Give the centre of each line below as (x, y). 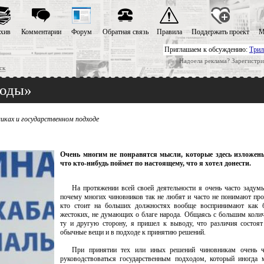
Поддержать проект (220, 32)
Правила (169, 32)
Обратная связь (125, 32)
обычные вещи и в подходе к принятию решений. (133, 232)
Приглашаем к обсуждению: (207, 49)
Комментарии (41, 32)
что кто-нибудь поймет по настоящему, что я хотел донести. (156, 163)
